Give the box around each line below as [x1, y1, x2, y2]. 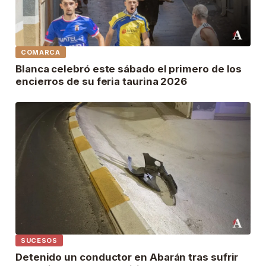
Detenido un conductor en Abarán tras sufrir [15, 251, 239, 263]
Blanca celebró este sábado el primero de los [15, 63, 242, 75]
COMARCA [21, 48, 61, 57]
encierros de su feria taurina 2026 [15, 75, 188, 88]
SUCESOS [21, 236, 58, 245]
